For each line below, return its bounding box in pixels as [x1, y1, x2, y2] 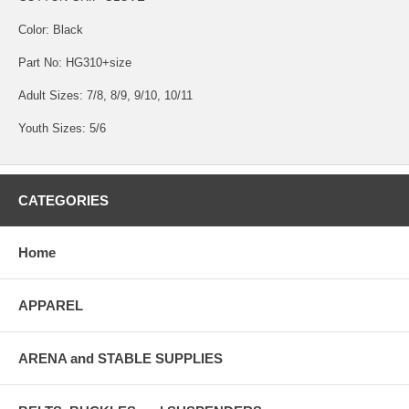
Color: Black [18, 22, 83, 37]
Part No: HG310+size [18, 55, 131, 69]
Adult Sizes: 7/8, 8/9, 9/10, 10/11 [18, 88, 193, 102]
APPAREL [18, 297, 83, 313]
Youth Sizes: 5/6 [18, 121, 106, 135]
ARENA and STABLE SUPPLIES [18, 350, 223, 366]
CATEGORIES [18, 192, 109, 208]
